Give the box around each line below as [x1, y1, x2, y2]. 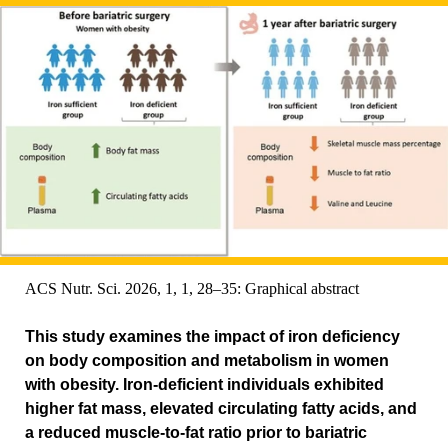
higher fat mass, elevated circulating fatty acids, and [25, 400, 417, 418]
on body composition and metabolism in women [25, 352, 389, 370]
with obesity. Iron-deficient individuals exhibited [25, 376, 384, 394]
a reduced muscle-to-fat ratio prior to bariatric [25, 424, 367, 442]
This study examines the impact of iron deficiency [25, 328, 400, 346]
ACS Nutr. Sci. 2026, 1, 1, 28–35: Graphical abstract [25, 280, 359, 298]
